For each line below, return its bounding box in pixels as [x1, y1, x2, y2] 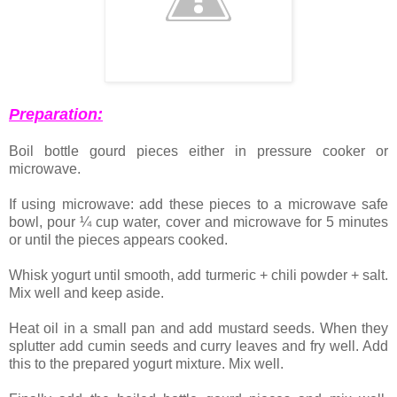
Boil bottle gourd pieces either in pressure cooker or [9, 144, 388, 160]
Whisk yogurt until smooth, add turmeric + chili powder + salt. [9, 268, 388, 284]
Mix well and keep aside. [9, 285, 164, 301]
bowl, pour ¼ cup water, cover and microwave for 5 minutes [9, 214, 388, 230]
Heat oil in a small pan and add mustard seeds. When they [9, 321, 388, 337]
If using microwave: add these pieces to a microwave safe [9, 197, 388, 213]
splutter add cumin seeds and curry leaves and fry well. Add [9, 339, 388, 354]
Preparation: [9, 105, 103, 124]
